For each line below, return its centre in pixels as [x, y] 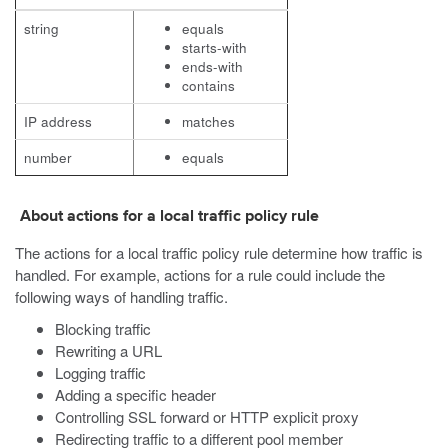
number [48, 157]
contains [208, 85]
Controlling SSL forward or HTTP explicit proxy [207, 416]
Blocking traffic [103, 328]
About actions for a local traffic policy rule [169, 217]
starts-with [214, 47]
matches [208, 121]
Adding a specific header [135, 394]
